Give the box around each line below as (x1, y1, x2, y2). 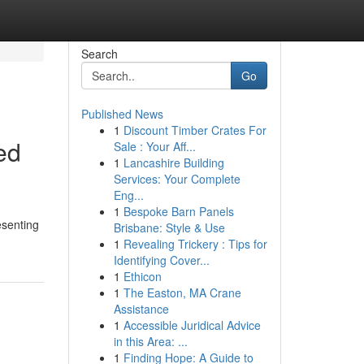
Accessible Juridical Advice (123, 317, 261, 333)
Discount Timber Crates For (123, 122, 266, 138)
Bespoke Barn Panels (123, 203, 234, 219)
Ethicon (123, 268, 162, 284)
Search (80, 45, 118, 62)
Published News (80, 106, 163, 122)
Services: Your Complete (113, 171, 240, 187)
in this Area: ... (113, 333, 188, 349)
